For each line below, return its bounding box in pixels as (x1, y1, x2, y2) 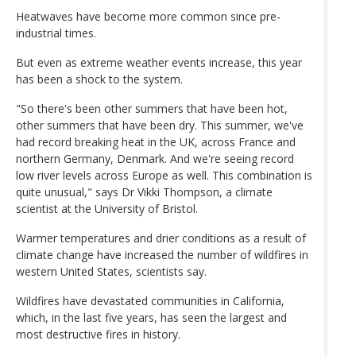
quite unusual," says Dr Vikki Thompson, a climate (16, 184, 273, 199)
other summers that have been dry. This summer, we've (16, 117, 304, 133)
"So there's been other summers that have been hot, (16, 100, 288, 116)
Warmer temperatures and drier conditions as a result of (16, 230, 306, 246)
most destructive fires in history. (16, 326, 180, 342)
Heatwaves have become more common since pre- (16, 8, 281, 24)
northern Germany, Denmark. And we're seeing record (16, 150, 294, 166)
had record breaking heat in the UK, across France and (16, 133, 296, 149)
